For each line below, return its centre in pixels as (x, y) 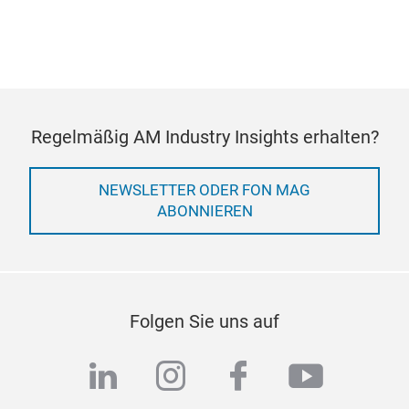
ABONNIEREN (204, 211)
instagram (231, 377)
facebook (293, 377)
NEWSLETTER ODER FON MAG (204, 190)
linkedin (146, 377)
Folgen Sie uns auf (204, 321)
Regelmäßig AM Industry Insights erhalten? (204, 137)
